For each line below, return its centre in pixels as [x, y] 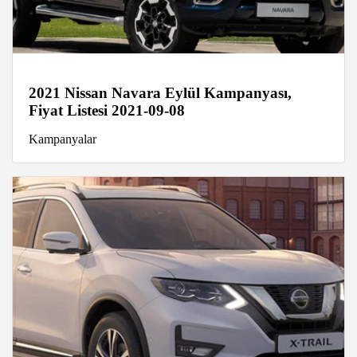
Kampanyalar [63, 139]
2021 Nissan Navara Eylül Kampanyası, [160, 92]
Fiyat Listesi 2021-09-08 [107, 110]
